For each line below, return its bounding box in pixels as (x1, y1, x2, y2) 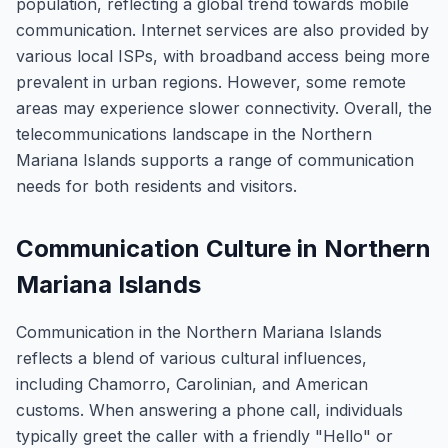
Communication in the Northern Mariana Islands (16, 322, 382, 342)
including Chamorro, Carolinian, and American (16, 374, 368, 394)
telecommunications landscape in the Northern (16, 124, 372, 144)
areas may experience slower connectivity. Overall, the (16, 98, 432, 118)
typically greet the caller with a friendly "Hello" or (16, 426, 393, 446)
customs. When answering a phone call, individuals (16, 400, 403, 420)
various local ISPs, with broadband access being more (16, 46, 430, 66)
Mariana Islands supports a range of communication (16, 150, 414, 170)
